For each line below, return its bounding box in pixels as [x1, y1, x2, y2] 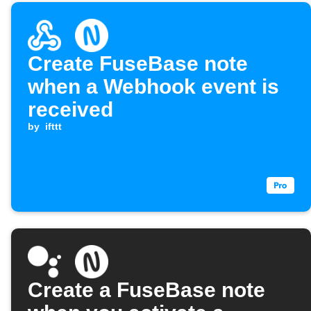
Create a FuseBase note [28, 278, 265, 302]
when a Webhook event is [28, 75, 279, 99]
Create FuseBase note [28, 52, 248, 76]
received [28, 98, 113, 121]
